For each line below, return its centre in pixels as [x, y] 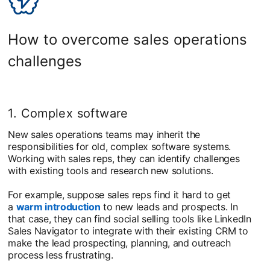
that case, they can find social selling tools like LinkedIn [130, 219]
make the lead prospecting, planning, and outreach [119, 243]
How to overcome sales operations [128, 40]
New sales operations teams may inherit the [104, 135]
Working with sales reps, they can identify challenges [124, 159]
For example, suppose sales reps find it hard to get [120, 195]
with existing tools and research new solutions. [111, 171]
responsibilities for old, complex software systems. [120, 147]
